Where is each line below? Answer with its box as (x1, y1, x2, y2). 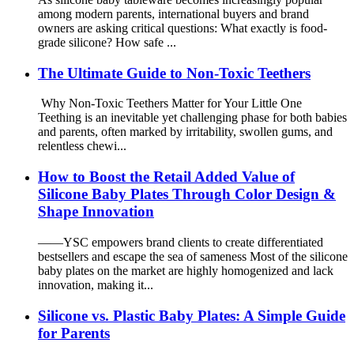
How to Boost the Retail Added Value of (38, 168, 295, 186)
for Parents (38, 324, 110, 341)
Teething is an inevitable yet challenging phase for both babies (38, 111, 347, 125)
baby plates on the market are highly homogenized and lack (38, 263, 333, 277)
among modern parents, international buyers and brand (38, 6, 309, 21)
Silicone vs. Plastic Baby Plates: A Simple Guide (38, 307, 345, 324)
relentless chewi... (38, 139, 126, 153)
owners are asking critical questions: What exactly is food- (38, 21, 327, 35)
